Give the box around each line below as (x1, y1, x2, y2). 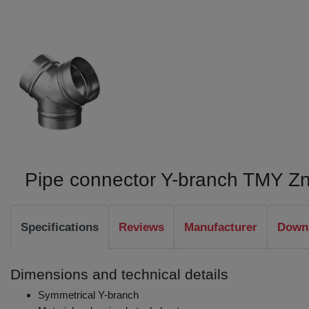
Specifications (21, 220, 99, 234)
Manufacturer (184, 220, 257, 234)
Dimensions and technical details (10, 266, 228, 282)
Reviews (119, 220, 164, 234)
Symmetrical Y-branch (38, 288, 139, 301)
